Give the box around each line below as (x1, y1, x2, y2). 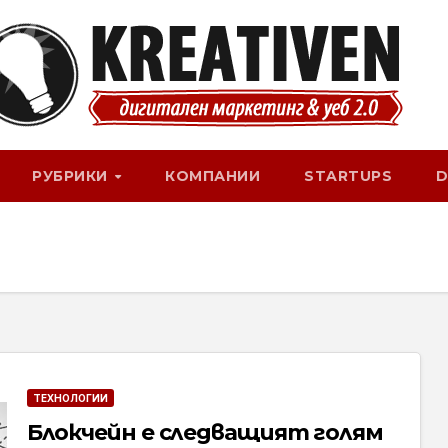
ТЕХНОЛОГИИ (32, 392, 108, 404)
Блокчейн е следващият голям (26, 419, 383, 446)
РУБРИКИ (32, 167, 113, 185)
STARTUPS (304, 167, 393, 185)
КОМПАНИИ (165, 167, 261, 185)
